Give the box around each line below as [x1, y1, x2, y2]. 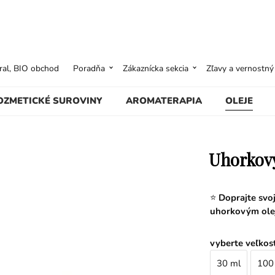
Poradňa [73, 62, 106, 74]
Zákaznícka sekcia [123, 62, 189, 74]
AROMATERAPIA [126, 94, 203, 107]
